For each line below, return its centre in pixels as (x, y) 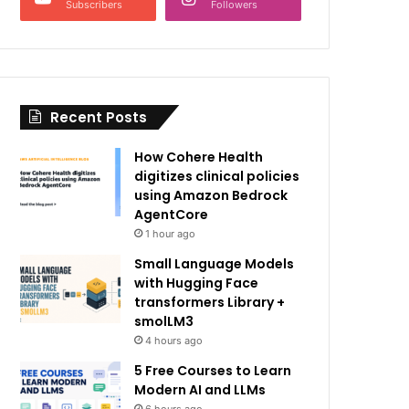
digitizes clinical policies (217, 176)
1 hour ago (171, 234)
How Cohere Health (199, 157)
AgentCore (172, 215)
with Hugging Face (197, 283)
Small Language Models (215, 264)
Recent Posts (99, 117)
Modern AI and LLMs (200, 390)
